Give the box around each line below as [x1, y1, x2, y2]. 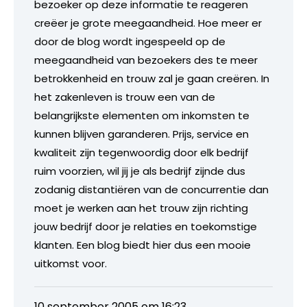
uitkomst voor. [34, 256, 107, 271]
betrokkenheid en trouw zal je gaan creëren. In [34, 71, 269, 86]
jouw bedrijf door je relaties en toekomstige [34, 219, 257, 234]
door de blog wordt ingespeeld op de [34, 34, 225, 49]
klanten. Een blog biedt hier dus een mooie [34, 237, 251, 252]
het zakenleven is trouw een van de [34, 89, 215, 104]
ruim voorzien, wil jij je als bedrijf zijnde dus [34, 163, 245, 178]
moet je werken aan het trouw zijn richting [34, 200, 248, 215]
